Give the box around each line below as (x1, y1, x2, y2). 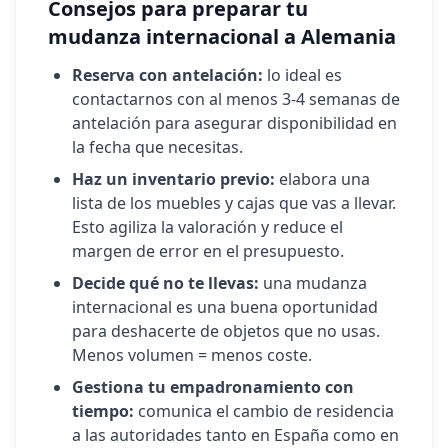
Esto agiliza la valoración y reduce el (72, 216, 343, 238)
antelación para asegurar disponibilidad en (72, 112, 397, 134)
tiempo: (72, 400, 134, 422)
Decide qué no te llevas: (72, 272, 259, 294)
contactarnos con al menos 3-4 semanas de (72, 88, 400, 110)
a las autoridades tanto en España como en (72, 424, 399, 446)
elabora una (275, 168, 370, 190)
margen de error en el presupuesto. (72, 240, 344, 262)
